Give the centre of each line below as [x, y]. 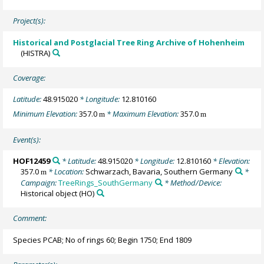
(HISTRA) [36, 53]
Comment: [30, 218]
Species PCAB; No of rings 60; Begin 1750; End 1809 [103, 240]
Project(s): [29, 21]
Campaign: [40, 182]
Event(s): [27, 139]
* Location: [66, 171]
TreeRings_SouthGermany [106, 182]
